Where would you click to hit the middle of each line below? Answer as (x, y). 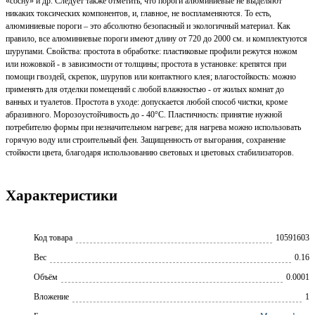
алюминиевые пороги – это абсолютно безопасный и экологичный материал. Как (148, 26)
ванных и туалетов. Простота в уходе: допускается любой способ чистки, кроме (147, 102)
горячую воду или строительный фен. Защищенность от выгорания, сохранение (146, 140)
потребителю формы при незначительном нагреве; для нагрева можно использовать (153, 127)
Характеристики (62, 196)
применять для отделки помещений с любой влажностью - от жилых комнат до (145, 89)
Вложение (51, 296)
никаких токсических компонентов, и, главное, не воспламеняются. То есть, (139, 13)
